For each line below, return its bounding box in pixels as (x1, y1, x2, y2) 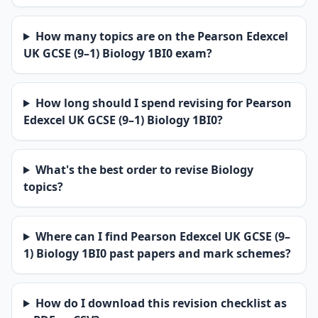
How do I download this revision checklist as (35, 295, 287, 311)
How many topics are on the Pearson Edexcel (35, 28, 288, 44)
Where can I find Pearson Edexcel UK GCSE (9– (35, 229, 290, 244)
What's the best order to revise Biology (35, 162, 253, 177)
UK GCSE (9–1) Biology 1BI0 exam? (23, 45, 212, 61)
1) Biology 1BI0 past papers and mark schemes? (23, 246, 291, 261)
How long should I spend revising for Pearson (35, 95, 292, 111)
